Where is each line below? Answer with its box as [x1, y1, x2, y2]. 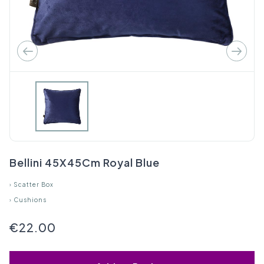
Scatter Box [14, 181, 54, 189]
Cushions [14, 196, 47, 204]
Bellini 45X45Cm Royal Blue [9, 156, 160, 169]
